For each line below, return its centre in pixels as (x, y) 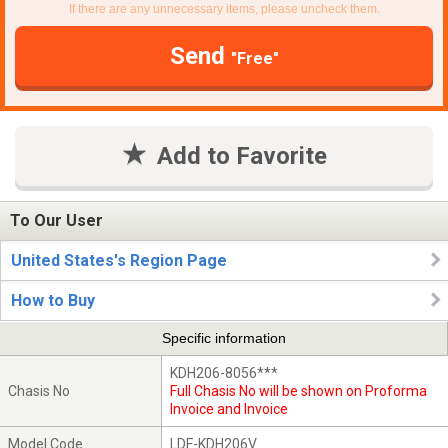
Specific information (223, 338)
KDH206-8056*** (224, 372)
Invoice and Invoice (229, 408)
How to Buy (53, 300)
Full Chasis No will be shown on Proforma (299, 390)
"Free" (254, 58)
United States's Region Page (119, 260)
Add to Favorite (241, 155)
